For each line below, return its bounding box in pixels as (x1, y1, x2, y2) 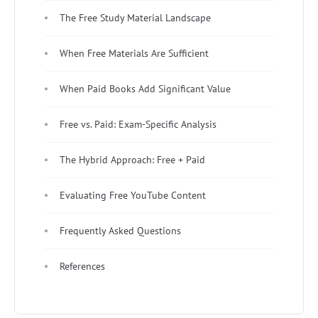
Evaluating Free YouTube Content (60, 188, 206, 202)
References (60, 259, 105, 273)
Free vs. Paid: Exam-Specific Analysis (60, 117, 216, 131)
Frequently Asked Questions (60, 224, 181, 237)
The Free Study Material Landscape (60, 11, 211, 24)
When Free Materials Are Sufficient (60, 46, 209, 60)
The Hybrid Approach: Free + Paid (60, 153, 205, 166)
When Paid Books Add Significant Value (60, 82, 231, 95)
